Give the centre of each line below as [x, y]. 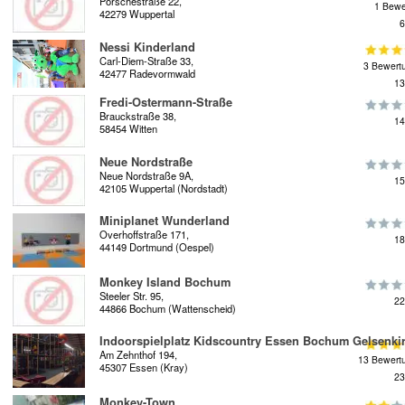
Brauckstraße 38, [138, 116]
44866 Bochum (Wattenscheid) [168, 308]
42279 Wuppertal [137, 14]
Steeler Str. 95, [132, 295]
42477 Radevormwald [147, 73]
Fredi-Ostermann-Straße [166, 103]
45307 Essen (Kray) [144, 367]
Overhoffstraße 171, [144, 234]
